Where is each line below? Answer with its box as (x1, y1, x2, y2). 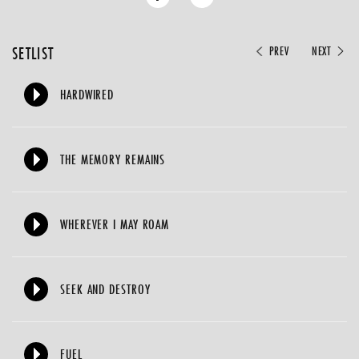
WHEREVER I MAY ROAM (60, 215, 170, 233)
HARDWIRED (60, 85, 115, 103)
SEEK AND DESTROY (60, 280, 151, 298)
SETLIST (12, 42, 54, 65)
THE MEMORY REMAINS (60, 150, 166, 168)
